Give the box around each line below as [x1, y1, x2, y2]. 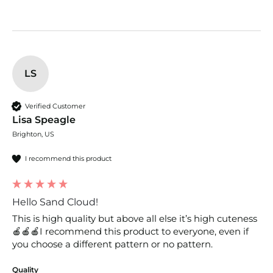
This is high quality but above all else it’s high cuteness [12, 213, 257, 225]
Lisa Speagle [12, 114, 76, 126]
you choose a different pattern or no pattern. [12, 238, 215, 250]
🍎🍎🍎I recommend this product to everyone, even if [12, 225, 249, 238]
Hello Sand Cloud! [12, 196, 98, 208]
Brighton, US [12, 130, 54, 139]
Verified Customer [25, 101, 85, 110]
